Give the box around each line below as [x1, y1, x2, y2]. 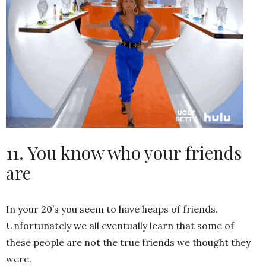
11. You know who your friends [6, 141, 242, 165]
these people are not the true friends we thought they [6, 236, 251, 249]
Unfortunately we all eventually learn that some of [6, 220, 234, 232]
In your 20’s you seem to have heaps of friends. [6, 203, 218, 216]
